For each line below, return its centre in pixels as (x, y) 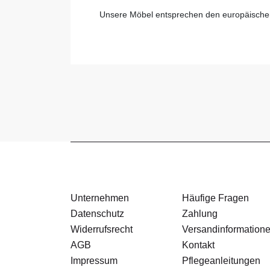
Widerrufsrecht (102, 230)
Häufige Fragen (215, 198)
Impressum (94, 261)
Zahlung (200, 214)
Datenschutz (97, 214)
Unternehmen (100, 198)
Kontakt (198, 245)
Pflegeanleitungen (221, 261)
